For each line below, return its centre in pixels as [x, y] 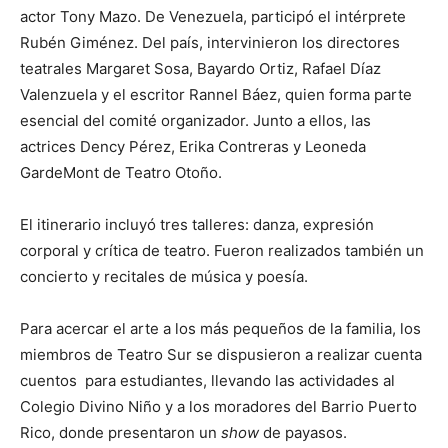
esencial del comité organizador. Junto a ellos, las [195, 121]
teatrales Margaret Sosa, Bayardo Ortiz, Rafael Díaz [200, 69]
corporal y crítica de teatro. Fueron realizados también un [222, 251]
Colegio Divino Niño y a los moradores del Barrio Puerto [218, 407]
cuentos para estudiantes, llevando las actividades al [207, 381]
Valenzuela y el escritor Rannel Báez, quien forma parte [216, 95]
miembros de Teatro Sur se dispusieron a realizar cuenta [221, 355]
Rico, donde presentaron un [120, 433]
